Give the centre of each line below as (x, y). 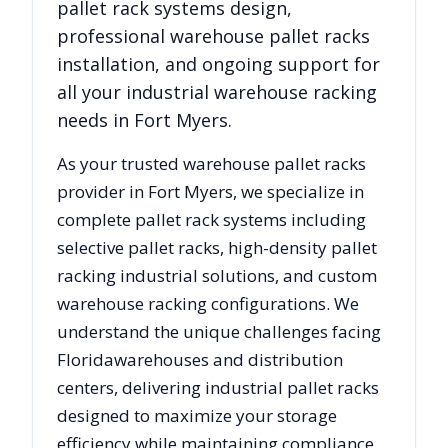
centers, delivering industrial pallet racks (218, 387)
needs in (95, 120)
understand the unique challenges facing (219, 331)
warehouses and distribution (228, 359)
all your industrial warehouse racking (217, 92)
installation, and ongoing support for (218, 64)
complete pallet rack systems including (211, 219)
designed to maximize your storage (197, 415)
